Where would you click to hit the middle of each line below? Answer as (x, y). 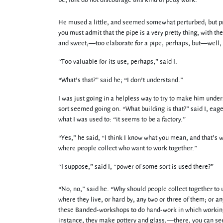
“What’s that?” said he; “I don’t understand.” (121, 80)
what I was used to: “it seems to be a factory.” (122, 119)
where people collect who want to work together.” (128, 148)
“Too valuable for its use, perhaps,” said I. (118, 62)
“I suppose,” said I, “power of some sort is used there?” (136, 167)
